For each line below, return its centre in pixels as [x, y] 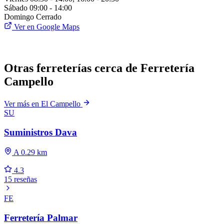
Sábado [16, 8]
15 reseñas [20, 179]
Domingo [19, 17]
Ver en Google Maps [46, 27]
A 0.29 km [29, 152]
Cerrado [49, 17]
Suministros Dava [40, 132]
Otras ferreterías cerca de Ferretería [99, 68]
